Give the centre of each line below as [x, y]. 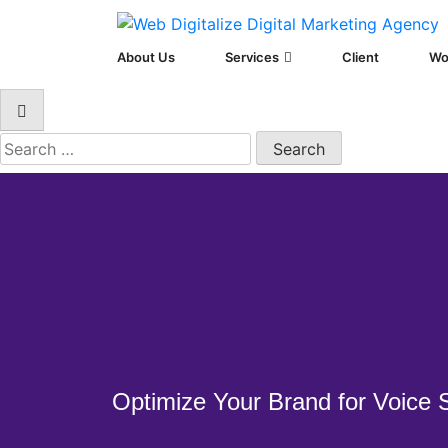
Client [360, 56]
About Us [146, 56]
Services [252, 56]
